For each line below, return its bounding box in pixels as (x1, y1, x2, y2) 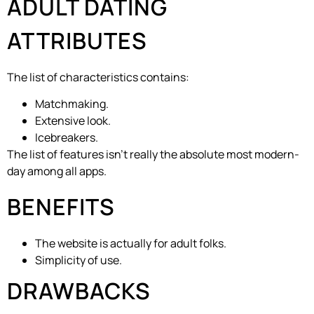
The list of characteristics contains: (7, 69, 189, 85)
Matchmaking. (35, 96, 109, 112)
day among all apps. (7, 163, 107, 179)
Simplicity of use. (35, 252, 122, 268)
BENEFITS (7, 191, 115, 222)
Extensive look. (35, 113, 111, 129)
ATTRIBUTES (7, 25, 147, 56)
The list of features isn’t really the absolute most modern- (7, 146, 299, 163)
